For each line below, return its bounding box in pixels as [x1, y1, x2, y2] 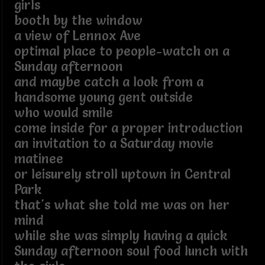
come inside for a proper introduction [14, 119, 247, 136]
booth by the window [14, 12, 146, 28]
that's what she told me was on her [14, 196, 230, 213]
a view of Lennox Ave [14, 27, 141, 44]
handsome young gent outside [14, 89, 193, 105]
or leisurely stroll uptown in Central [14, 166, 231, 182]
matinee [14, 150, 67, 167]
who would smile [14, 104, 113, 121]
